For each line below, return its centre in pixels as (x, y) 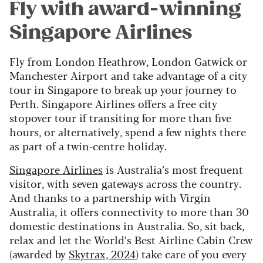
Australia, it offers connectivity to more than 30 (129, 212)
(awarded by (39, 254)
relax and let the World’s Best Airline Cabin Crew (131, 240)
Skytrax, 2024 (102, 254)
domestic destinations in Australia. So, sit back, (127, 226)
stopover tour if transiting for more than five (120, 118)
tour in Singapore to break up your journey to (123, 90)
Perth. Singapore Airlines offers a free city (113, 104)
